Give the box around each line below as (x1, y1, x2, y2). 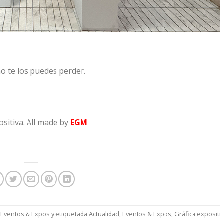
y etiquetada (50, 209, 89, 219)
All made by (27, 117, 70, 128)
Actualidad (89, 209, 120, 219)
